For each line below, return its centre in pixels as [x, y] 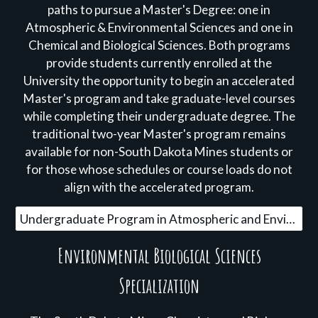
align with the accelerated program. [159, 187]
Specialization [159, 286]
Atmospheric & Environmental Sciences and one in [159, 27]
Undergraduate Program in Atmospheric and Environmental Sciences [291, 219]
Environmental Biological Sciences [159, 256]
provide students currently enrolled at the [159, 63]
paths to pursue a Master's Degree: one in [159, 10]
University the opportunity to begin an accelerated [159, 81]
